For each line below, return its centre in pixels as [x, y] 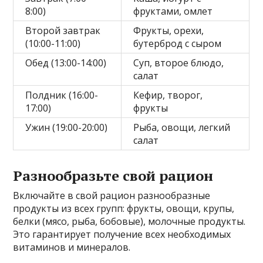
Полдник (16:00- [62, 95]
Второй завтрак [63, 31]
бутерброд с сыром [178, 44]
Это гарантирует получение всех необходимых [122, 235]
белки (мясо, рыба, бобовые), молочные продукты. [129, 222]
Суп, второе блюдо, [179, 63]
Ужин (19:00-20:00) [67, 128]
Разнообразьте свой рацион [113, 176]
